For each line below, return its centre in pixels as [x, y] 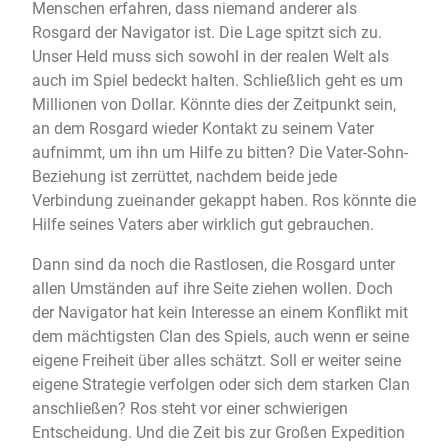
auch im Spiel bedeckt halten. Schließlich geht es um [217, 81]
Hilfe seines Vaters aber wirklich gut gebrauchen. [203, 225]
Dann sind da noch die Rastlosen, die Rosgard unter [213, 265]
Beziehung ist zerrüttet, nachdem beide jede [184, 177]
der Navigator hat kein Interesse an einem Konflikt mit [220, 313]
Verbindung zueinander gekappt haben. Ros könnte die [224, 201]
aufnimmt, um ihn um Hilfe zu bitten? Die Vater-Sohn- [220, 153]
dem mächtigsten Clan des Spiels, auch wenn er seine [220, 337]
